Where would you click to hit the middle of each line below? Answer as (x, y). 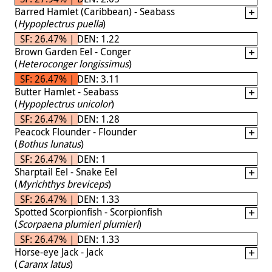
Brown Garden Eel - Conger (73, 51)
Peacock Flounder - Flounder (76, 131)
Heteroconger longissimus (73, 63)
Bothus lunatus (49, 144)
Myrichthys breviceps (63, 184)
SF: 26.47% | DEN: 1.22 (70, 39)
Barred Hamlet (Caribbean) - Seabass (95, 11)
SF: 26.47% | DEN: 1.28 (70, 119)
